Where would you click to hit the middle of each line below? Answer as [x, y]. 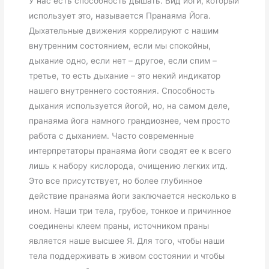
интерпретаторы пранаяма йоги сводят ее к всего [130, 150]
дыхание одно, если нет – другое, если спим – [123, 60]
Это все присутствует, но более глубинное [116, 180]
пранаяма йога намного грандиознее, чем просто [130, 120]
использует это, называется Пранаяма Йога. [120, 15]
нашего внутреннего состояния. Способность [122, 90]
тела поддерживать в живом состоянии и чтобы [127, 255]
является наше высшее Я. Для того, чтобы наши [127, 240]
